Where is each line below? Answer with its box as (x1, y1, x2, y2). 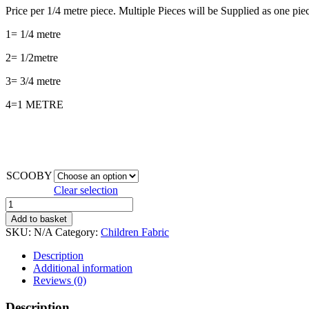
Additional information (33, 261, 132, 274)
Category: (55, 226, 101, 238)
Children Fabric (101, 226, 169, 238)
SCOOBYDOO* (5, 196, 81, 208)
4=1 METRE (6, 98, 63, 110)
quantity (5, 208, 40, 221)
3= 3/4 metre (6, 74, 61, 87)
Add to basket (11, 213, 67, 224)
